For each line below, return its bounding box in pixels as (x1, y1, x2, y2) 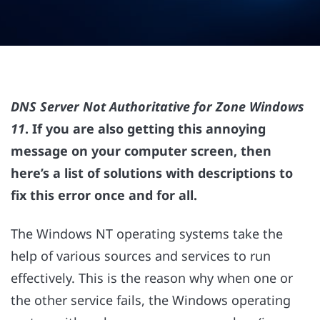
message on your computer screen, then (11, 142, 271, 159)
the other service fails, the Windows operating (11, 291, 291, 309)
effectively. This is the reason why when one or (11, 269, 293, 287)
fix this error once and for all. (11, 186, 197, 204)
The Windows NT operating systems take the (11, 225, 283, 243)
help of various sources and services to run (11, 247, 271, 265)
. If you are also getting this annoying (25, 120, 266, 137)
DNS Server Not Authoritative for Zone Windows (11, 98, 304, 115)
